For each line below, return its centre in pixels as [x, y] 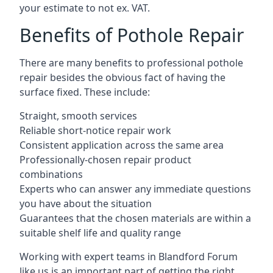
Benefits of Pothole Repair [132, 35]
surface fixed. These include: [85, 92]
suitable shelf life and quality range [100, 233]
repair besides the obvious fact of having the [122, 77]
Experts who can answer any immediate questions [135, 189]
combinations [51, 174]
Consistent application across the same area [122, 145]
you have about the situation [86, 204]
